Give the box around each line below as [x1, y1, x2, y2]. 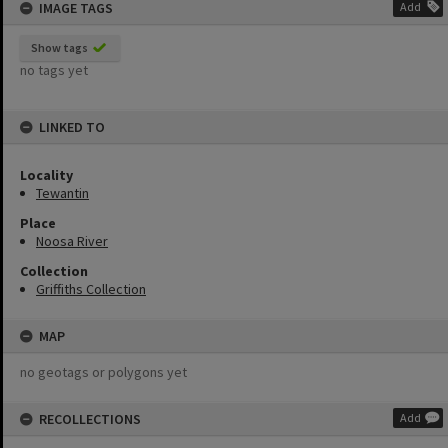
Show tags [31, 40, 88, 55]
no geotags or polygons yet [20, 363, 187, 381]
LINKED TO [39, 118, 105, 136]
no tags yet [20, 61, 88, 79]
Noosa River [36, 232, 108, 250]
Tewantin [36, 184, 89, 202]
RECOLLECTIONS [39, 410, 141, 428]
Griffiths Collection [36, 280, 146, 298]
